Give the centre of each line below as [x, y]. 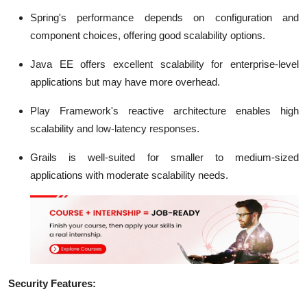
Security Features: [52, 284]
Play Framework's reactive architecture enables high [164, 111]
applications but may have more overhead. [125, 82]
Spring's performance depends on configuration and [164, 18]
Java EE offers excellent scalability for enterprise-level [164, 64]
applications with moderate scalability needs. [129, 175]
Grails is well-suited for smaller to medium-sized [164, 158]
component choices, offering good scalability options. [148, 36]
